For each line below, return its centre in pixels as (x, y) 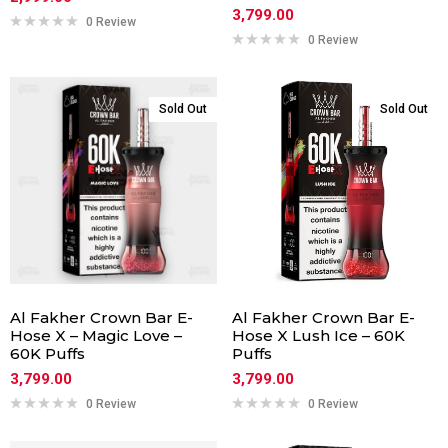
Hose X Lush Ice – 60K (318, 335)
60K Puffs (47, 353)
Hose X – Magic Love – (96, 335)
